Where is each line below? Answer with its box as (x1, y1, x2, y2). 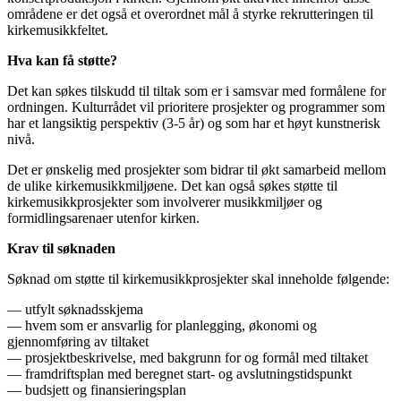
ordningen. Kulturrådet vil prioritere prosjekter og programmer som (7, 98, 385, 115)
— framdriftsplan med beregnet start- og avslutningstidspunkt (7, 365, 352, 381)
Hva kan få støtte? (7, 52, 117, 68)
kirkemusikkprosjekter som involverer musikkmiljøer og (7, 193, 322, 209)
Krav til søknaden (7, 240, 115, 256)
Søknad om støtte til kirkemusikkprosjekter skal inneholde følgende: (7, 270, 389, 286)
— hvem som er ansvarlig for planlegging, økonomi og (7, 317, 317, 333)
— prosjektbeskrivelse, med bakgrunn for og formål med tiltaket (7, 349, 368, 365)
